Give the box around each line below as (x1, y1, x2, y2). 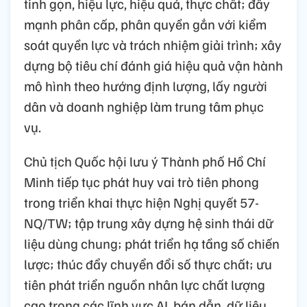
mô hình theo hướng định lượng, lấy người (24, 76, 267, 95)
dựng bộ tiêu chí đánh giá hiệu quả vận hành (24, 56, 283, 74)
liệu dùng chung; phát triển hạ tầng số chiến (24, 234, 280, 252)
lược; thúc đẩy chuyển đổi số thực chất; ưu (24, 254, 272, 273)
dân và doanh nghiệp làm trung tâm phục (24, 97, 264, 115)
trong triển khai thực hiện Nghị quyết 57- (24, 193, 259, 211)
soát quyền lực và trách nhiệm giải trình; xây (24, 35, 282, 53)
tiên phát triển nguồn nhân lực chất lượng (24, 275, 265, 293)
